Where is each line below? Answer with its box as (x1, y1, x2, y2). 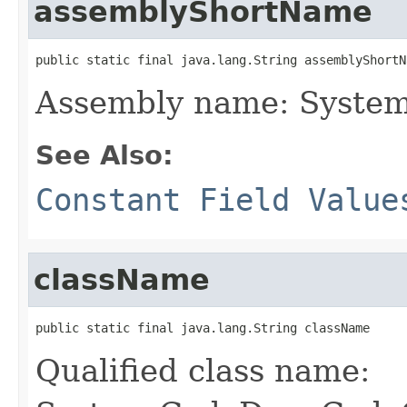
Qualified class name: (35, 352, 370, 389)
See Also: (35, 139, 174, 171)
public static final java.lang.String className (35, 320, 370, 335)
